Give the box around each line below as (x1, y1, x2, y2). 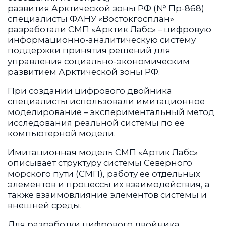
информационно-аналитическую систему (8, 35, 196, 45)
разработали (8, 24, 68, 35)
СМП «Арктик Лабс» (68, 24, 156, 35)
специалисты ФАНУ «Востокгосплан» (8, 14, 174, 24)
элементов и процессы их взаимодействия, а (8, 179, 210, 190)
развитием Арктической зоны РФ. (8, 67, 160, 77)
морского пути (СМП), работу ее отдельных (8, 168, 200, 179)
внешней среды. (8, 200, 82, 211)
